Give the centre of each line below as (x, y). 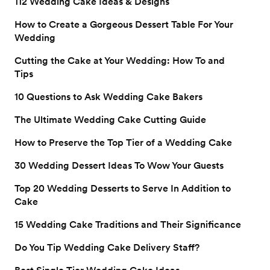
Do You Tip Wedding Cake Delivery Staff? (107, 247)
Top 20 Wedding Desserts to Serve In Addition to (123, 188)
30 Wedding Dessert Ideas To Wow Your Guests (119, 165)
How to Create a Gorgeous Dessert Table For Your (124, 24)
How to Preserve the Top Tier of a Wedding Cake (123, 142)
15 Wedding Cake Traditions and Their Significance (128, 224)
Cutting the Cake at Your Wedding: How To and (120, 60)
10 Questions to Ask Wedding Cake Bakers (108, 96)
